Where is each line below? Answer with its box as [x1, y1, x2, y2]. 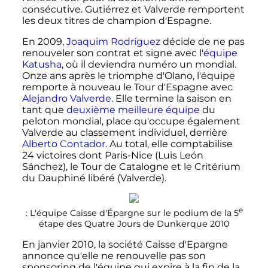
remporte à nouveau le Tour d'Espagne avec [22, 81, 233, 93]
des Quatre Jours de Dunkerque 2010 [63, 218, 230, 230]
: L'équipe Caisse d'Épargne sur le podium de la [25, 208, 234, 219]
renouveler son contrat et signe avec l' [22, 47, 203, 59]
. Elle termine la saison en [111, 93, 232, 105]
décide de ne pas [160, 36, 245, 48]
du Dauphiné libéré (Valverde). [22, 172, 166, 184]
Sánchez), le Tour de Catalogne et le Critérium [22, 161, 240, 173]
